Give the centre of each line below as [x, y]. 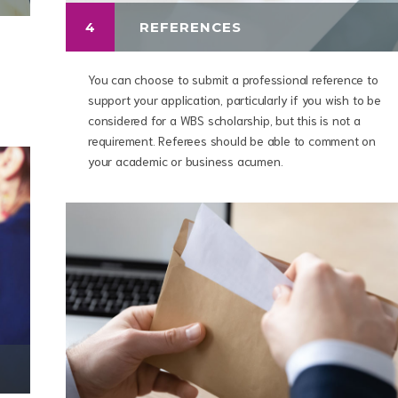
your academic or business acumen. [186, 161]
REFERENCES [191, 27]
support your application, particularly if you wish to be [235, 99]
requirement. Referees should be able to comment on [232, 140]
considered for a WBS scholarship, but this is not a [224, 120]
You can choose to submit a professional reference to [233, 79]
